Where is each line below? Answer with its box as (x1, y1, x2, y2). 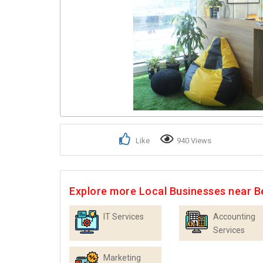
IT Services (103, 212, 144, 222)
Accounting (213, 212, 255, 222)
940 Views (176, 136, 211, 146)
